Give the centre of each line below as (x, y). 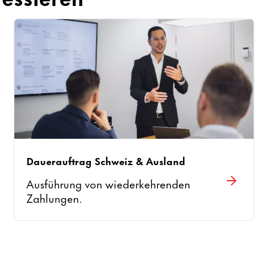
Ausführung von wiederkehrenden (109, 183)
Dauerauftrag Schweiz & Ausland (106, 160)
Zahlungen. (54, 198)
